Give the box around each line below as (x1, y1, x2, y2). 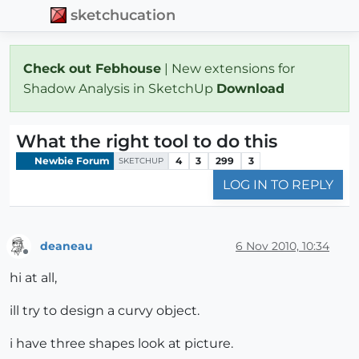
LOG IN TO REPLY (223, 177, 333, 193)
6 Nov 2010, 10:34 (236, 238, 329, 253)
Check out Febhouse (23, 60, 161, 76)
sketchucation (71, 6, 176, 24)
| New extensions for (161, 60, 295, 76)
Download (216, 80, 288, 96)
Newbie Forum (32, 154, 110, 167)
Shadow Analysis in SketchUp (23, 80, 216, 96)
